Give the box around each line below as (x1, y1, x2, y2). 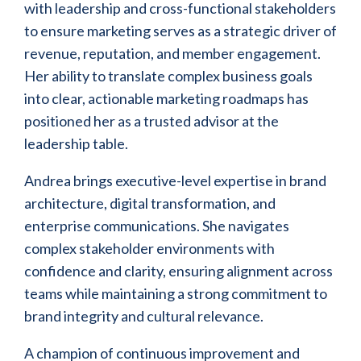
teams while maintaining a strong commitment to (24, 284, 327, 303)
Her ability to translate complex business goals (24, 67, 313, 85)
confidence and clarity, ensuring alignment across (24, 262, 333, 280)
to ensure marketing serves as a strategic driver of (24, 22, 337, 40)
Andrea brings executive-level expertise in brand (24, 172, 326, 190)
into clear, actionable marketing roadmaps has (24, 89, 309, 108)
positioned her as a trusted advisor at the (24, 112, 279, 131)
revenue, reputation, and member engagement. (24, 44, 321, 63)
